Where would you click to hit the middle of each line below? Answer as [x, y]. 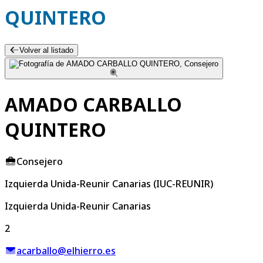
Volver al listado [46, 50]
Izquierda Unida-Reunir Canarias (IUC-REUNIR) [109, 183]
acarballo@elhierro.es [66, 250]
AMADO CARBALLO [93, 104]
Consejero [40, 161]
